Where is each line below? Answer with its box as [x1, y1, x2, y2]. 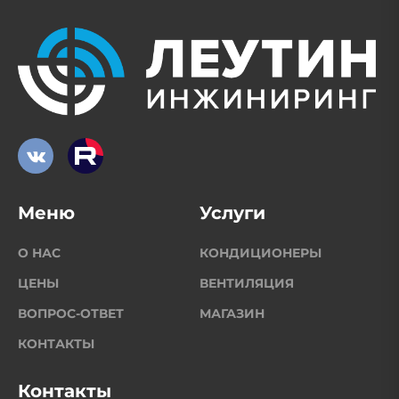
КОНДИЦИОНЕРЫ [199, 245, 322, 261]
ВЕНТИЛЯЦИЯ [199, 275, 294, 291]
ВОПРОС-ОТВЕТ [18, 305, 124, 322]
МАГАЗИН [199, 305, 265, 322]
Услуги [199, 202, 265, 224]
